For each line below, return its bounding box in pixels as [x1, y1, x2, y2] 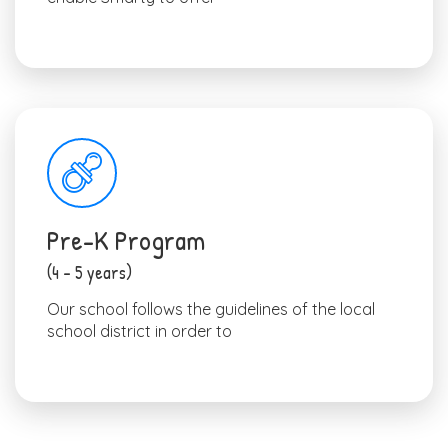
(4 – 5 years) [47, 259, 132, 285]
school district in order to [47, 320, 232, 341]
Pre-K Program [47, 220, 205, 259]
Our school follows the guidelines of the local [47, 298, 375, 319]
